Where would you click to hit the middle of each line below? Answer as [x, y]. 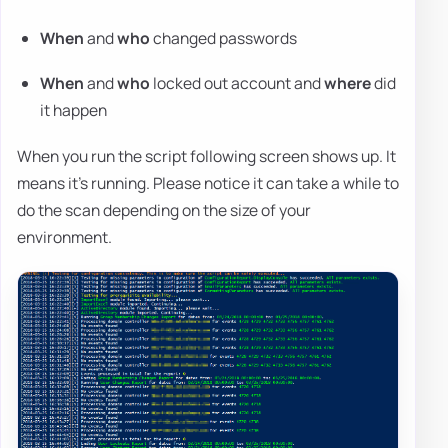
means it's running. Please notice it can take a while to [208, 182]
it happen [74, 110]
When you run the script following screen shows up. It [206, 155]
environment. [64, 236]
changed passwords [224, 37]
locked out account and [237, 83]
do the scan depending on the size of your [164, 209]
